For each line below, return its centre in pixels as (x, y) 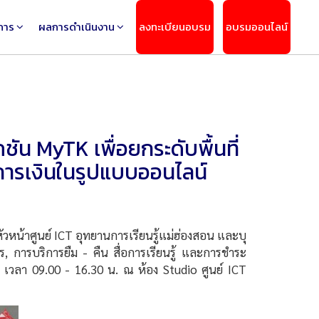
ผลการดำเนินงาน (77, 27)
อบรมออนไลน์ (257, 27)
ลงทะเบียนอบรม (175, 27)
